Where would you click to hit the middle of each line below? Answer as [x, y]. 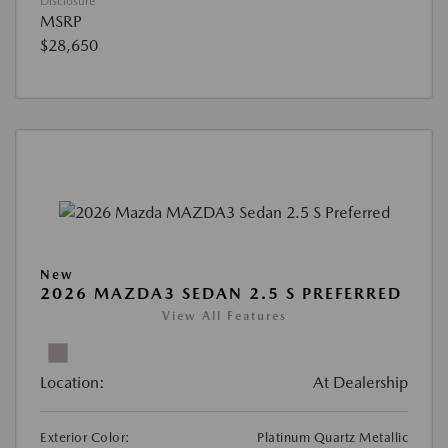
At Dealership [360, 382]
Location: [72, 382]
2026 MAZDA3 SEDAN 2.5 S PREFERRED [221, 293]
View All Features [224, 315]
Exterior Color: [85, 437]
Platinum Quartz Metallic [332, 437]
